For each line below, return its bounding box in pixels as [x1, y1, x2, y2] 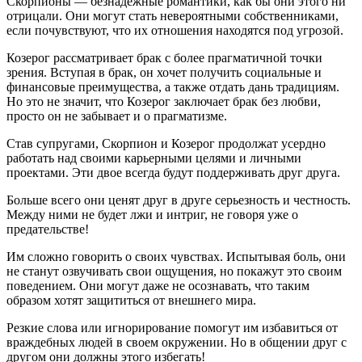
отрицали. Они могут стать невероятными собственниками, [6, 9, 339, 23]
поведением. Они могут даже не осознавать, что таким [6, 279, 309, 293]
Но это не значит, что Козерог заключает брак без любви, [6, 95, 321, 109]
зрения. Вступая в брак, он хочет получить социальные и [6, 65, 322, 80]
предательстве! [6, 222, 89, 237]
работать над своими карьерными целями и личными [6, 151, 301, 166]
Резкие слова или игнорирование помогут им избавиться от [6, 321, 338, 335]
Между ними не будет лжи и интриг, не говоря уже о [6, 208, 298, 222]
